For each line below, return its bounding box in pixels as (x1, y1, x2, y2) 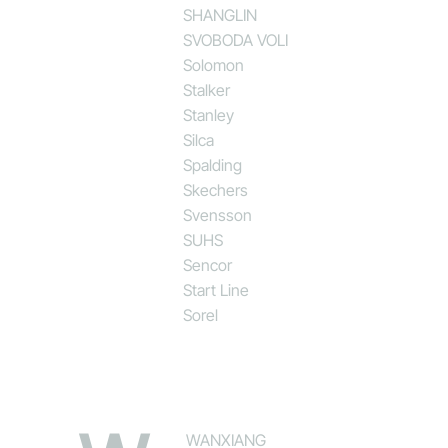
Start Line (183, 279, 250, 300)
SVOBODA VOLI (183, 29, 289, 50)
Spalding (183, 154, 243, 175)
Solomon (183, 54, 245, 75)
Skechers (183, 179, 249, 200)
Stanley (183, 104, 235, 125)
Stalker (183, 79, 231, 100)
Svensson (183, 204, 253, 225)
